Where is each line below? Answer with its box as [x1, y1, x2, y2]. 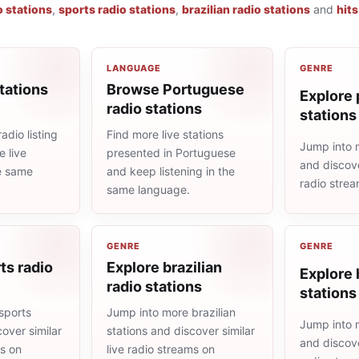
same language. [107, 183, 190, 196]
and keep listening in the [107, 164, 235, 178]
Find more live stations [107, 127, 224, 141]
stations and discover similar [107, 324, 255, 337]
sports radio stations [58, 2, 175, 16]
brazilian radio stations [182, 2, 310, 16]
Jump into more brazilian [107, 305, 236, 319]
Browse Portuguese [107, 81, 244, 98]
